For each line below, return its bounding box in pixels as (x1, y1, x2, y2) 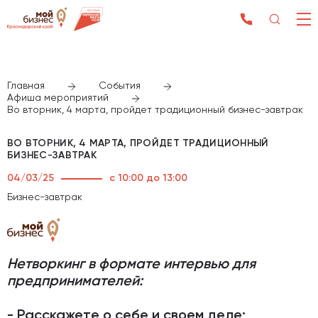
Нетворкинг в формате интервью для (7, 257, 256, 272)
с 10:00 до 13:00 (109, 173, 187, 183)
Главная (7, 81, 45, 91)
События (99, 81, 141, 91)
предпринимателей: (7, 274, 143, 289)
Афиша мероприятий (7, 93, 109, 103)
